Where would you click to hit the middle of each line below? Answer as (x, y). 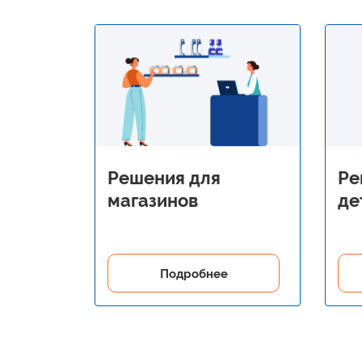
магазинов (153, 201)
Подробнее (194, 274)
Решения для (164, 178)
